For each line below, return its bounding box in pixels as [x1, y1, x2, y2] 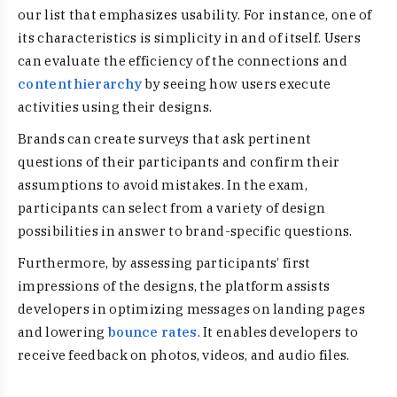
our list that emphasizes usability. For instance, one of [18, 6, 372, 23]
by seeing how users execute [142, 75, 331, 92]
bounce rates [107, 323, 198, 340]
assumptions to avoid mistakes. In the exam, [18, 176, 307, 193]
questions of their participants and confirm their [18, 153, 340, 170]
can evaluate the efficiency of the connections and [18, 52, 347, 69]
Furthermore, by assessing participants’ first [18, 254, 311, 271]
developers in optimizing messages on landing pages [18, 300, 365, 317]
